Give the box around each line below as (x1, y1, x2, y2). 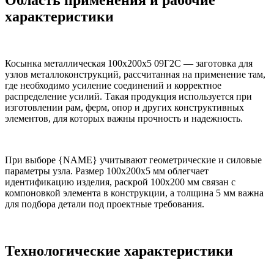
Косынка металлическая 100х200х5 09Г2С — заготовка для (5, 57, 253, 68)
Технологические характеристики (5, 242, 233, 259)
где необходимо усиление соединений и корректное (5, 80, 221, 91)
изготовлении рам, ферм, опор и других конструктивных (5, 102, 244, 113)
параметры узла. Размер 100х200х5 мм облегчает (5, 165, 209, 176)
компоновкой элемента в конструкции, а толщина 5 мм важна (5, 187, 264, 198)
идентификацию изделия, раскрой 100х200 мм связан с (5, 176, 235, 187)
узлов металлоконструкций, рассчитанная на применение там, (5, 68, 265, 80)
